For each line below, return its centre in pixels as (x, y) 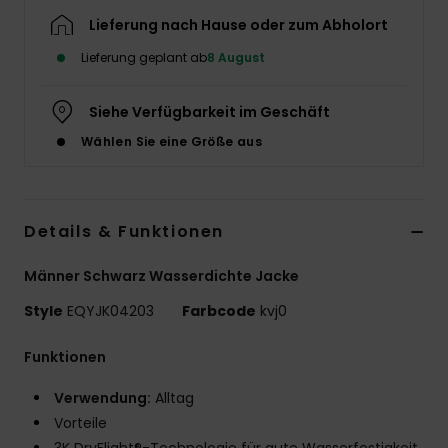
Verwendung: (102, 398)
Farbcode (219, 311)
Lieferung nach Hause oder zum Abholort (238, 25)
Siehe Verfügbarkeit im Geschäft (209, 112)
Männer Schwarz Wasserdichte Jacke (161, 276)
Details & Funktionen (124, 232)
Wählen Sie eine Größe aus (171, 142)
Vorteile (80, 423)
